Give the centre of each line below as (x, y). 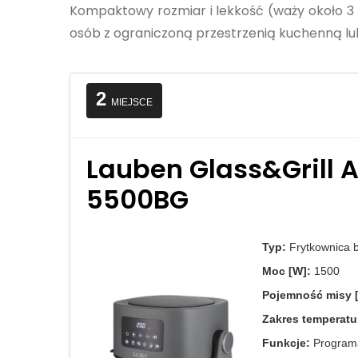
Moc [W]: (286, 271)
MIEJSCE (132, 102)
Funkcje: (286, 343)
